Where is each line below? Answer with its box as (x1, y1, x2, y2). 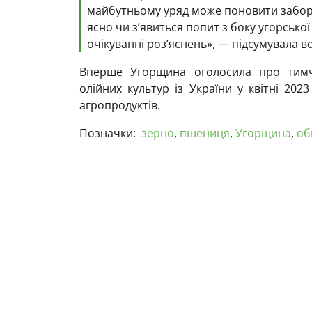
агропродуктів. (79, 97, 160, 113)
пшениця (180, 125, 230, 141)
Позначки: (79, 125, 136, 141)
